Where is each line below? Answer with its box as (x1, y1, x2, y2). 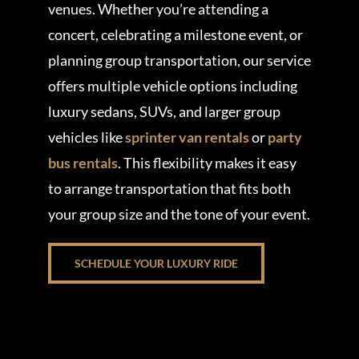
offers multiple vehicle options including (47, 76, 297, 95)
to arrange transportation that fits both (47, 179, 291, 197)
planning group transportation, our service (47, 50, 311, 69)
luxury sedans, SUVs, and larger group (47, 102, 280, 120)
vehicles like (47, 127, 125, 146)
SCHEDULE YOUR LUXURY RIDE (74, 256, 238, 270)
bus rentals (47, 153, 118, 171)
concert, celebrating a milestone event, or (47, 25, 303, 43)
